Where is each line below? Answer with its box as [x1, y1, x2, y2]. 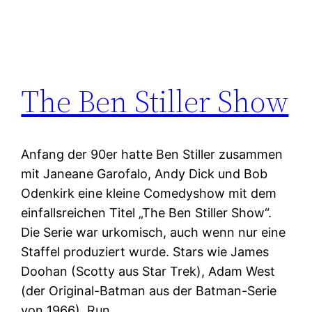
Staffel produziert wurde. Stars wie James [21, 244, 270, 260]
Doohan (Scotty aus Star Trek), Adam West [21, 264, 276, 279]
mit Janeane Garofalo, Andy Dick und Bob [21, 166, 268, 182]
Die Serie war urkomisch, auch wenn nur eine [21, 225, 286, 240]
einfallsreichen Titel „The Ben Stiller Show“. [21, 205, 272, 221]
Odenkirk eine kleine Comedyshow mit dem [21, 186, 277, 201]
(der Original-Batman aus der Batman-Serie [21, 283, 277, 299]
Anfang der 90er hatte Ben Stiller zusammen [21, 147, 283, 162]
